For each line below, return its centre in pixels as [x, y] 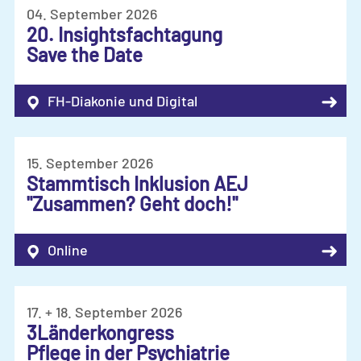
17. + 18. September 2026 [104, 312]
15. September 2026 [90, 163]
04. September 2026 [92, 14]
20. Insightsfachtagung [124, 35]
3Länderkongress [100, 333]
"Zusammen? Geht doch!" [132, 204]
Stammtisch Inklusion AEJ [137, 184]
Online [68, 250]
